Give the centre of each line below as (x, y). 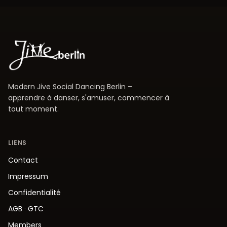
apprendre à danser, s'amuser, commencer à (89, 98)
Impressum (28, 177)
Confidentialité (34, 193)
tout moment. (33, 109)
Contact (23, 160)
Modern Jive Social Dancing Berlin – (70, 87)
